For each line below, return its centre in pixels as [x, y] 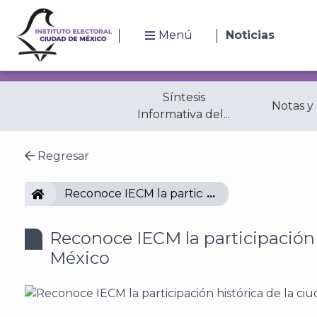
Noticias [250, 35]
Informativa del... [184, 114]
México [80, 258]
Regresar [62, 156]
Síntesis [184, 97]
